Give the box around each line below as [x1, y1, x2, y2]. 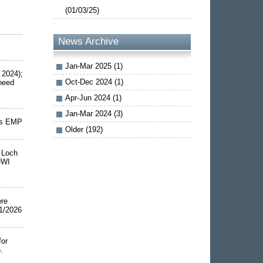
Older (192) [65, 124, 103, 134]
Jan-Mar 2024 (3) [65, 109, 123, 118]
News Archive [58, 36, 119, 48]
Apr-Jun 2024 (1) [65, 93, 122, 102]
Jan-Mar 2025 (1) [65, 61, 123, 70]
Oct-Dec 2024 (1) [65, 77, 123, 86]
